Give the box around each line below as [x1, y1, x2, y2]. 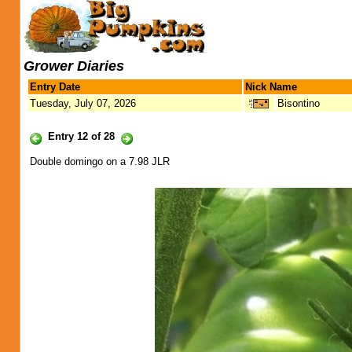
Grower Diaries [24, 58, 124, 74]
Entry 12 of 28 [48, 130, 115, 142]
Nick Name [245, 81, 297, 93]
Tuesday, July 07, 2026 [30, 97, 136, 109]
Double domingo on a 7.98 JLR [30, 156, 170, 167]
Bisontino [277, 97, 320, 109]
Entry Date [30, 81, 80, 93]
